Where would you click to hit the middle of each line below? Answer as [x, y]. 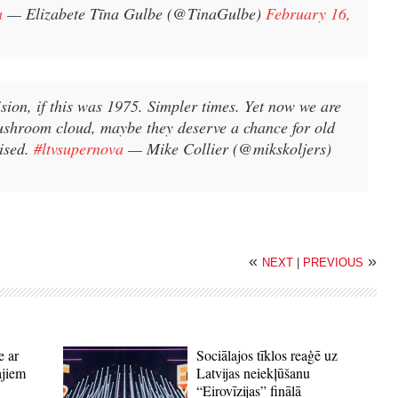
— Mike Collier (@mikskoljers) [230, 148]
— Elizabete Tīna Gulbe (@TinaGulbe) [136, 13]
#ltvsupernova [79, 148]
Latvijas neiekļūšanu [254, 373]
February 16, [308, 13]
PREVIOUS [333, 263]
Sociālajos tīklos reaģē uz [267, 355]
